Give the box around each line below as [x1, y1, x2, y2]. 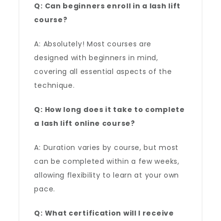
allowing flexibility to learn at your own [34, 170, 180, 180]
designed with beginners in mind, [34, 53, 158, 63]
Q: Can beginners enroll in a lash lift [34, 1, 181, 11]
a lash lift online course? [34, 118, 135, 128]
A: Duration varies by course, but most [34, 143, 179, 152]
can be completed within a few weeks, [34, 156, 180, 166]
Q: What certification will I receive [34, 208, 174, 218]
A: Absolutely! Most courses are [34, 39, 152, 49]
